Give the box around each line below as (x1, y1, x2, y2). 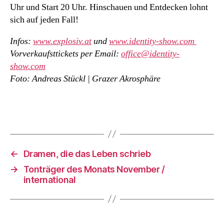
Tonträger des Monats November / (23, 163, 165, 174)
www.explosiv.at (33, 35, 91, 47)
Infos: (10, 35, 33, 47)
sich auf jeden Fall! (10, 14, 78, 26)
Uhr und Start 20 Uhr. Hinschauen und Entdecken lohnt (10, 1, 208, 13)
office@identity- (121, 48, 179, 60)
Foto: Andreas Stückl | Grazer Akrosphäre (10, 73, 160, 85)
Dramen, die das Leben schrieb (23, 148, 151, 159)
